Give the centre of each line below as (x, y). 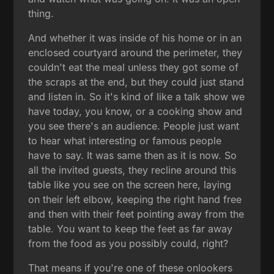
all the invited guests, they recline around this (132, 170)
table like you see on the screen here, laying (130, 184)
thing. (41, 13)
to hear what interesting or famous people (125, 140)
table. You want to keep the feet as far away (131, 228)
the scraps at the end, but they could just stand (136, 82)
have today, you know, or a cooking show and (135, 111)
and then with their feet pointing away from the (136, 214)
